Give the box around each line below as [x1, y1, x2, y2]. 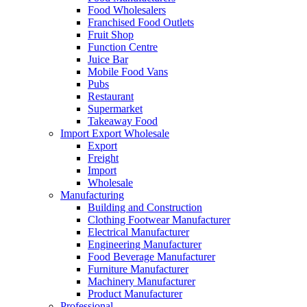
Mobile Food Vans [88, 66, 168, 78]
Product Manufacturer [88, 288, 182, 300]
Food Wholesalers [88, 4, 166, 16]
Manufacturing [60, 189, 124, 201]
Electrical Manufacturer [88, 226, 189, 238]
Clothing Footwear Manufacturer [88, 214, 230, 226]
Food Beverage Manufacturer [88, 251, 215, 263]
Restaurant [88, 90, 134, 103]
